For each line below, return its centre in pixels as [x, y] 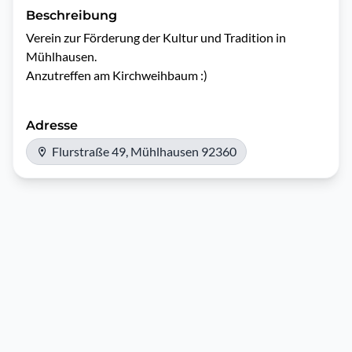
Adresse [52, 125]
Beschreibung [71, 15]
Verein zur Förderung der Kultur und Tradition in [156, 37]
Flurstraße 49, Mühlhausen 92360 [144, 151]
